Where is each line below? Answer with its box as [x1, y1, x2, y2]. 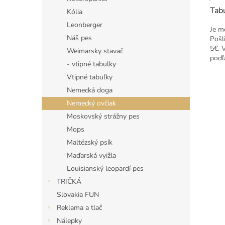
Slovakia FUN [57, 190, 99, 199]
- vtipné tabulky [67, 59, 116, 69]
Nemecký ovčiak [67, 98, 116, 108]
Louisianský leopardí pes [67, 164, 144, 173]
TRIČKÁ [57, 177, 81, 186]
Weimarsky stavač [67, 46, 123, 56]
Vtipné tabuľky [67, 72, 113, 82]
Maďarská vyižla [67, 151, 116, 160]
